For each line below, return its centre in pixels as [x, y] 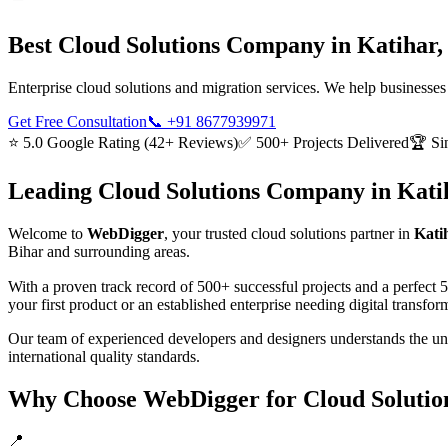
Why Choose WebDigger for [155, 398]
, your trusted [207, 233]
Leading [53, 190]
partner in [378, 233]
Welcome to [47, 233]
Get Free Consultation [77, 121]
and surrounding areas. [116, 251]
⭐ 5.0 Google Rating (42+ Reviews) [123, 142]
